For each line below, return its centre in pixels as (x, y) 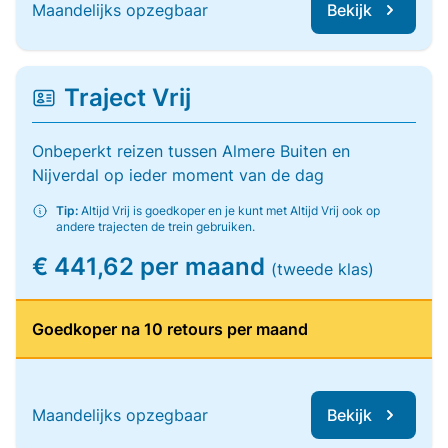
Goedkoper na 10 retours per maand (170, 329)
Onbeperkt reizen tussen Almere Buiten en (191, 151)
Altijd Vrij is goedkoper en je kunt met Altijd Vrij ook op (229, 210)
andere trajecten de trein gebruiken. (155, 226)
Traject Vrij (127, 97)
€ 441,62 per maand (151, 266)
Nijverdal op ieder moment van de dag (178, 175)
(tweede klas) (322, 269)
